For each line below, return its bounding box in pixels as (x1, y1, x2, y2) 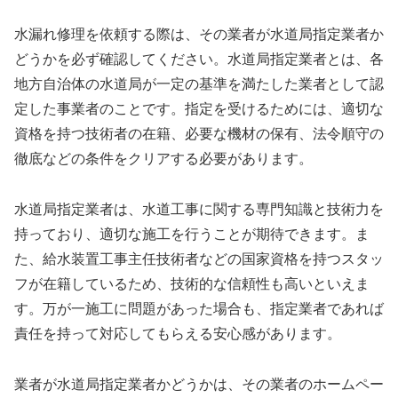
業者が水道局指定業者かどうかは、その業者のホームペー (14, 376, 384, 392)
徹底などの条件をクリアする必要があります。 (14, 151, 313, 167)
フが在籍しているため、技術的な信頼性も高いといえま (14, 276, 370, 292)
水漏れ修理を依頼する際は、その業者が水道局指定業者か (14, 27, 384, 43)
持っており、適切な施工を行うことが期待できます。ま (14, 227, 370, 243)
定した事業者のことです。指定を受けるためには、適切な (14, 101, 384, 117)
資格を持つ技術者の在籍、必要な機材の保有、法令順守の (14, 126, 384, 142)
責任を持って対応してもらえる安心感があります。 (14, 326, 341, 342)
